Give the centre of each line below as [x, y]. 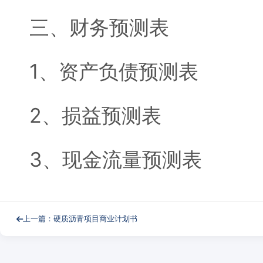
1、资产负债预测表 [114, 71]
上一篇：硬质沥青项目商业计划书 [80, 218]
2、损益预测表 [95, 115]
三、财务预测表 [99, 27]
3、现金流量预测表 [116, 159]
